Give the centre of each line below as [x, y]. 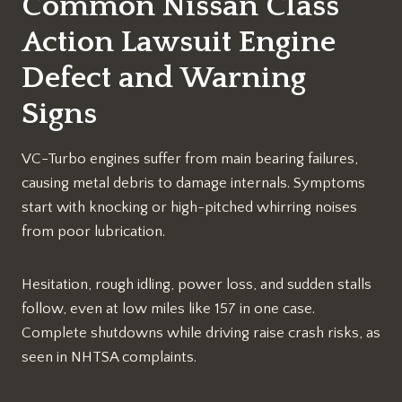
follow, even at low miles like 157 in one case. [168, 308]
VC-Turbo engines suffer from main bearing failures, [190, 158]
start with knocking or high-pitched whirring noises [189, 207]
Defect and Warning [164, 78]
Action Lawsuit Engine [179, 42]
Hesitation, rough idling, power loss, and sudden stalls [197, 284]
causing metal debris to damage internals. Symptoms [193, 183]
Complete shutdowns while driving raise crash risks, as [201, 332]
